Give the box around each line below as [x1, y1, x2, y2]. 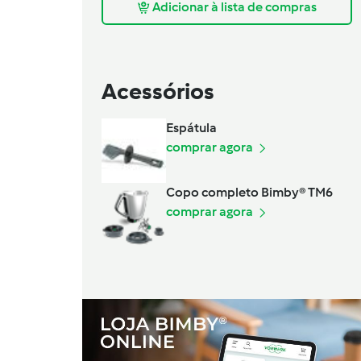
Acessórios [102, 77, 214, 105]
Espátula [166, 119, 217, 135]
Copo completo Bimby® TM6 [166, 184, 333, 200]
